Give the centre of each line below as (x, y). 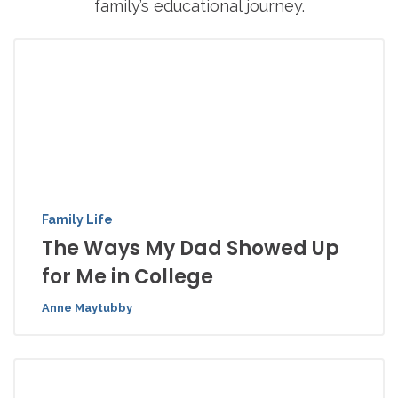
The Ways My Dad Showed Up (191, 248)
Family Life (77, 219)
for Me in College (127, 277)
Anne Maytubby (87, 308)
